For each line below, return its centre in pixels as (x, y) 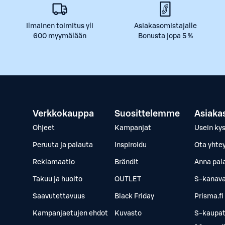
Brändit (127, 162)
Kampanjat (133, 128)
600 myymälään (60, 36)
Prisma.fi (209, 196)
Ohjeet (44, 128)
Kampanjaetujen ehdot (70, 213)
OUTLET (128, 179)
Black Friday (134, 196)
